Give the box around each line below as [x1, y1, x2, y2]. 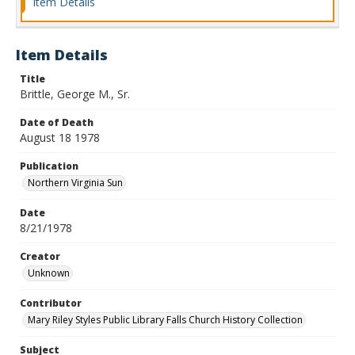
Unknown [28, 266, 70, 280]
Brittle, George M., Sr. [20, 86, 130, 101]
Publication [20, 159, 78, 173]
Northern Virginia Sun [28, 176, 123, 189]
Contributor [20, 296, 82, 310]
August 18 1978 [20, 130, 100, 145]
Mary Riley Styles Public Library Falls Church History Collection [28, 313, 303, 326]
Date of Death [20, 116, 94, 129]
